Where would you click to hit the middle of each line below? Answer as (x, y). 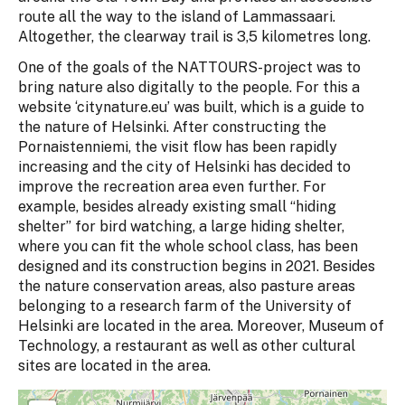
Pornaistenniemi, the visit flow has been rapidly (178, 147)
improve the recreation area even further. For (172, 187)
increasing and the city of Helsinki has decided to (184, 167)
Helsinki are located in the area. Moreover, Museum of (201, 326)
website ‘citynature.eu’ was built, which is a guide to (191, 108)
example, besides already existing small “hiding (177, 207)
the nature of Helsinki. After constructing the (172, 127)
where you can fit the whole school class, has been (188, 247)
